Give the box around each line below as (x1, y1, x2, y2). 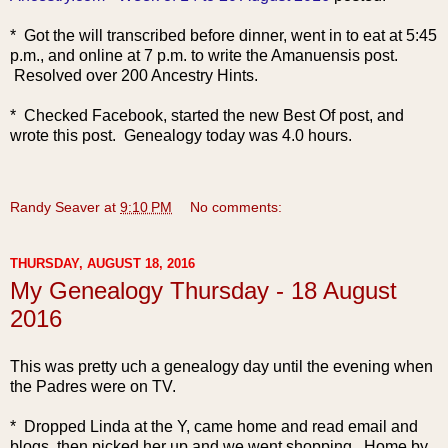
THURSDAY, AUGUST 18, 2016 (10, 255, 195, 271)
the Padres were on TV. (10, 377, 176, 395)
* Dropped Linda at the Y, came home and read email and (10, 417, 418, 435)
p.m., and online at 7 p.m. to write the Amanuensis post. (10, 47, 398, 64)
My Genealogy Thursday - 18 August (10, 277, 397, 304)
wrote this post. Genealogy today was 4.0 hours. (10, 127, 352, 144)
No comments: (190, 199, 283, 215)
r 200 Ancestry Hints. (112, 67, 258, 84)
